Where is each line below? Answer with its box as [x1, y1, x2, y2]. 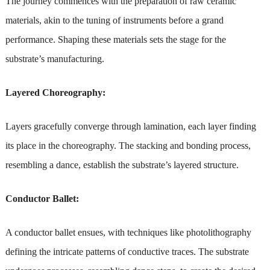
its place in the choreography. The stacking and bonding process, [5, 140, 251, 151]
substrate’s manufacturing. [5, 53, 104, 64]
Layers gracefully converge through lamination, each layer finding [5, 121, 256, 131]
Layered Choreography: [5, 87, 105, 98]
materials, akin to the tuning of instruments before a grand [5, 14, 224, 25]
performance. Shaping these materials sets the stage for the [5, 34, 226, 45]
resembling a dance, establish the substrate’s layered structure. [5, 159, 239, 170]
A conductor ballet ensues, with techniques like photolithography [5, 227, 251, 237]
